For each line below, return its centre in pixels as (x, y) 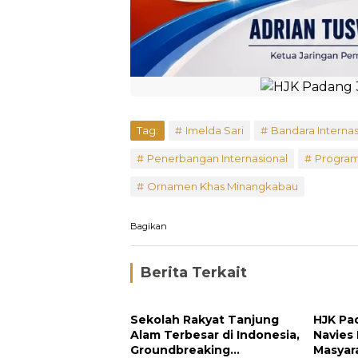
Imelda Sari (215, 130)
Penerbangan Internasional (217, 158)
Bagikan (149, 226)
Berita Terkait (194, 272)
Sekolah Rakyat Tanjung (205, 319)
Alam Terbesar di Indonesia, (215, 334)
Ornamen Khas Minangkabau (223, 186)
